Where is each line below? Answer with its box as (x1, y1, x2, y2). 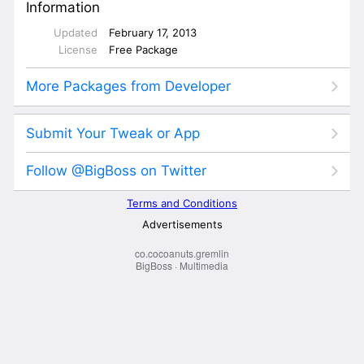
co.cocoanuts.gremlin (135, 246, 229, 261)
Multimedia (180, 258, 228, 273)
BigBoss (136, 258, 172, 273)
